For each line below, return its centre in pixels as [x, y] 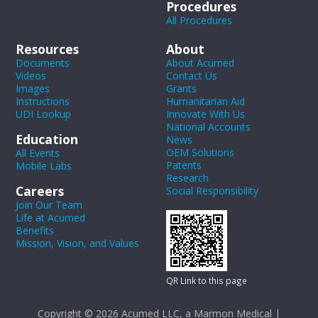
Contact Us [192, 75]
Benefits [35, 230]
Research [187, 177]
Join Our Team [49, 204]
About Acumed [200, 62]
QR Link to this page [207, 281]
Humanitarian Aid [205, 101]
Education [47, 139]
